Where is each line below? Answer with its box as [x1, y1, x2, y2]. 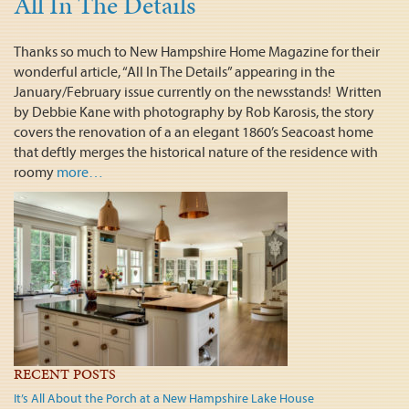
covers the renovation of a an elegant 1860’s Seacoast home [14, 122, 373, 141]
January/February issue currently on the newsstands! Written [14, 82, 382, 100]
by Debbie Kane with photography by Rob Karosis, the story [14, 102, 374, 121]
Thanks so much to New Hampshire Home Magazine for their [14, 42, 380, 60]
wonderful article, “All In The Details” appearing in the [14, 62, 335, 80]
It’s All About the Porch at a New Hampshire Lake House [14, 390, 314, 406]
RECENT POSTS [14, 363, 116, 384]
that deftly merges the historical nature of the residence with [14, 142, 378, 161]
